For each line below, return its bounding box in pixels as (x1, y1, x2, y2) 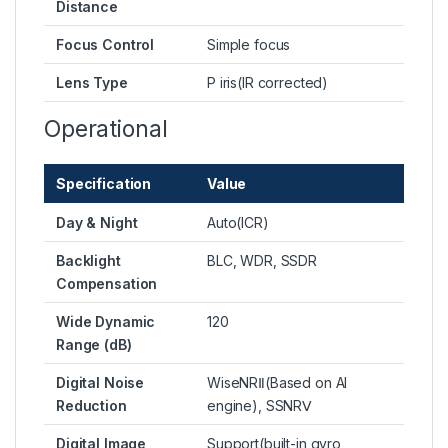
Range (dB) (56, 336, 132, 354)
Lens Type (56, 74, 128, 92)
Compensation (56, 275, 158, 293)
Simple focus (207, 36, 291, 54)
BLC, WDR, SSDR (207, 252, 318, 270)
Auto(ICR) (207, 214, 269, 232)
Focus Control (56, 36, 155, 54)
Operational (44, 115, 168, 144)
